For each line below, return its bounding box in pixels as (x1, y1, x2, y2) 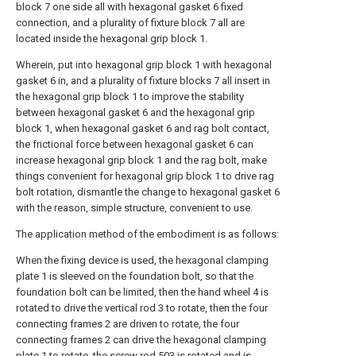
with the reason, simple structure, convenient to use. (16, 202, 253, 214)
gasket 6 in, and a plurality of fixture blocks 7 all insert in (16, 75, 270, 87)
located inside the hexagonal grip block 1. (16, 33, 207, 44)
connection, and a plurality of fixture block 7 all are (16, 17, 245, 29)
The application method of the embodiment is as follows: (16, 228, 279, 240)
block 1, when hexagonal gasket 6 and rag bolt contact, (16, 122, 269, 134)
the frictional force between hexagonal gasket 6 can (16, 138, 253, 150)
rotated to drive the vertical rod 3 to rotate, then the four (16, 302, 268, 314)
